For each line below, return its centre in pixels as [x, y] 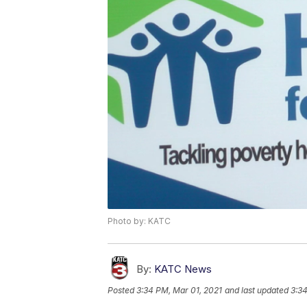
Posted [122, 291]
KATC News [183, 269]
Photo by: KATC [139, 221]
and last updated [257, 291]
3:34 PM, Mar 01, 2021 [179, 291]
